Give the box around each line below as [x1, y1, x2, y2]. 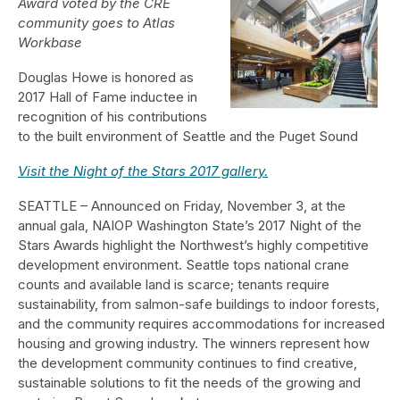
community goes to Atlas [18, 13, 175, 31]
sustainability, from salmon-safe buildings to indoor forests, [18, 295, 379, 312]
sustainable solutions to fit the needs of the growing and [18, 373, 361, 391]
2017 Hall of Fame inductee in [18, 87, 197, 105]
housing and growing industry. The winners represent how [18, 334, 370, 352]
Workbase [18, 33, 82, 51]
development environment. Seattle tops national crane [18, 255, 349, 273]
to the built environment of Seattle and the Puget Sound [18, 127, 362, 145]
